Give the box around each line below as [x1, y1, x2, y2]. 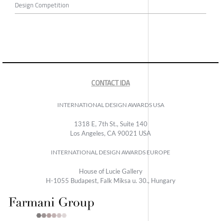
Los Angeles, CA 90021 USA [70, 129, 151, 138]
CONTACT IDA [91, 76, 130, 90]
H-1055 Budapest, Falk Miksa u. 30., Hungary [45, 177, 176, 185]
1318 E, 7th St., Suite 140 [74, 120, 147, 128]
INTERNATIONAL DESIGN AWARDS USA [57, 101, 164, 109]
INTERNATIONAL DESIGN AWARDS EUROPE [51, 148, 170, 156]
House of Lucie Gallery [78, 167, 143, 176]
